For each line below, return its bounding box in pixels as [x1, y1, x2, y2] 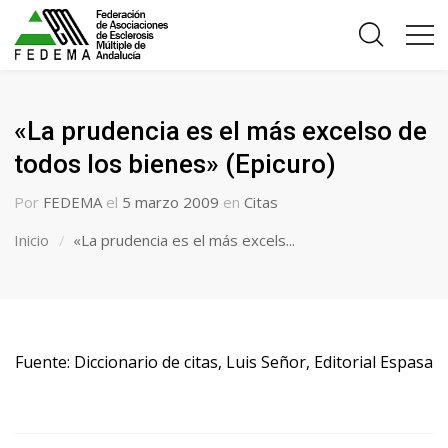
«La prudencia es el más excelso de [14, 116, 428, 146]
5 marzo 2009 [122, 192, 220, 212]
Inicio [14, 230, 50, 250]
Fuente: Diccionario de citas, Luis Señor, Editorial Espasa [15, 351, 433, 373]
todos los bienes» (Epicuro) [14, 149, 337, 179]
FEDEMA [43, 192, 103, 212]
